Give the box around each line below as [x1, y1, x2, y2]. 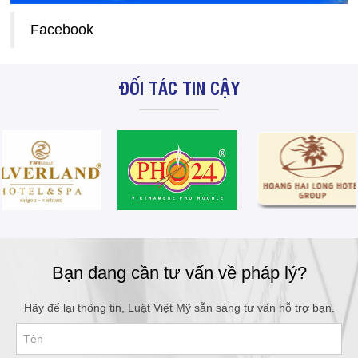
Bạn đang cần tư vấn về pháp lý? [51, 263, 307, 284]
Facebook [30, 22, 93, 38]
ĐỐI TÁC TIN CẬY [118, 75, 240, 100]
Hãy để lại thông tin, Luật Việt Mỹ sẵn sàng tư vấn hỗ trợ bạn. [23, 301, 335, 315]
